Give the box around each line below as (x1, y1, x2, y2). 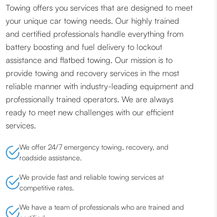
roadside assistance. (19, 153, 82, 163)
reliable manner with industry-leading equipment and (6, 81, 194, 92)
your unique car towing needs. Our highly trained (6, 15, 179, 26)
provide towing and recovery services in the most (6, 68, 179, 78)
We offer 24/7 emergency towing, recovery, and (19, 142, 169, 152)
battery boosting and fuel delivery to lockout (6, 42, 162, 52)
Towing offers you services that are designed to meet (6, 2, 193, 13)
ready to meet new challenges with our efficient (6, 107, 174, 118)
